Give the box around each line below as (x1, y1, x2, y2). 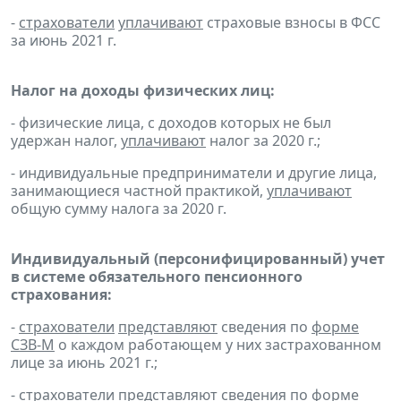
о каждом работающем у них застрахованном (55, 334, 381, 354)
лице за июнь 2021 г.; (11, 352, 158, 372)
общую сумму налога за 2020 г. (11, 198, 226, 218)
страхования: (11, 284, 112, 304)
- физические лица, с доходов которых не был (11, 112, 331, 132)
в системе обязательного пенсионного (11, 266, 303, 286)
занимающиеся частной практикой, (11, 180, 267, 200)
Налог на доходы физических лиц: (11, 80, 275, 100)
